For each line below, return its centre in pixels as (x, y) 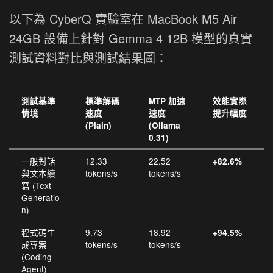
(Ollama (165, 125)
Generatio (41, 197)
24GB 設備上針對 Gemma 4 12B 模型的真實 (131, 38)
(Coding (37, 256)
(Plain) (98, 125)
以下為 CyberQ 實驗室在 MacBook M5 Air (123, 18)
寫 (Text (36, 185)
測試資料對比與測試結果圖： (88, 57)
